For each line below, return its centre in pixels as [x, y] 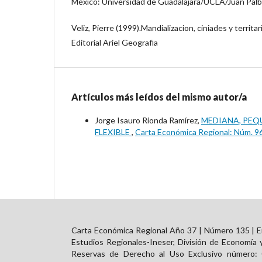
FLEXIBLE [113, 132]
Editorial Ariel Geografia [115, 42]
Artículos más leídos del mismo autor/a [159, 96]
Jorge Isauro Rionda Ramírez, [148, 120]
